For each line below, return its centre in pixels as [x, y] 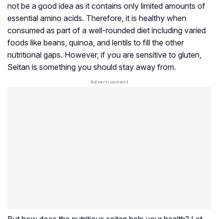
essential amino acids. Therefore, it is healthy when [97, 18]
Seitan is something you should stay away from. [92, 67]
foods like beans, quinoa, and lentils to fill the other [96, 43]
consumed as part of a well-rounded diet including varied [107, 31]
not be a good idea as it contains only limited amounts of [106, 6]
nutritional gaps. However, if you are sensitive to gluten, [104, 55]
